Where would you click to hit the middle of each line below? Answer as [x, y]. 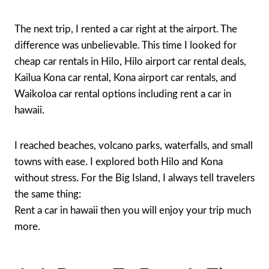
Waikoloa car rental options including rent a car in [123, 94]
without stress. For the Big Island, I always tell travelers [134, 178]
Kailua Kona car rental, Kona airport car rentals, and [125, 77]
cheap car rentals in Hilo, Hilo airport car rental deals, [130, 61]
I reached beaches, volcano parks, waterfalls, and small [134, 145]
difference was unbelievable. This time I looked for [125, 45]
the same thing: [48, 194]
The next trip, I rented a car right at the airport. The [126, 29]
